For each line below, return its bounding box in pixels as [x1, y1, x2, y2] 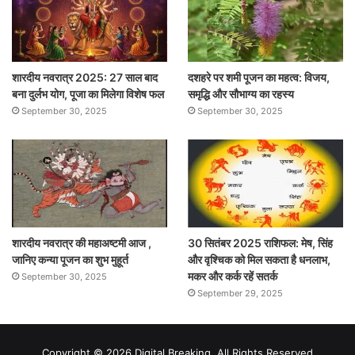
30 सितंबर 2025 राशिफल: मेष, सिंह [187, 236, 333, 250]
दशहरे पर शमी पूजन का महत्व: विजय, [187, 71, 330, 85]
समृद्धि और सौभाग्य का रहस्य [187, 87, 294, 101]
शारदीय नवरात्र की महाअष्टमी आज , [12, 236, 151, 250]
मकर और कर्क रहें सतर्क [187, 269, 277, 283]
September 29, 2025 [197, 288, 283, 299]
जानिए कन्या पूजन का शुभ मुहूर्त [12, 253, 128, 266]
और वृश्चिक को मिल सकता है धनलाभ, [187, 253, 330, 266]
